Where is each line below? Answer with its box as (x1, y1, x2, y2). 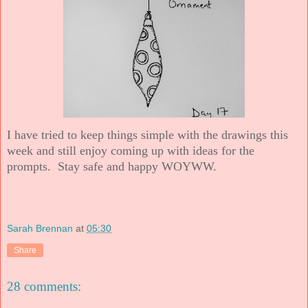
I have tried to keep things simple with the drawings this (7, 127, 288, 142)
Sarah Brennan (7, 223, 73, 234)
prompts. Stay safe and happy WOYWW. (7, 159, 217, 173)
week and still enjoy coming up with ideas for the (7, 143, 254, 157)
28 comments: (7, 279, 81, 294)
